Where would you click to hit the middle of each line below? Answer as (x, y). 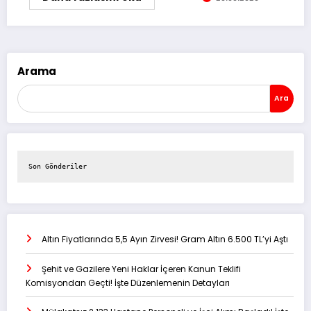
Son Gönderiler (57, 167)
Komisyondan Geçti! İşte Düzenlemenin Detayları (128, 283)
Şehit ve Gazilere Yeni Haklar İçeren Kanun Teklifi (141, 269)
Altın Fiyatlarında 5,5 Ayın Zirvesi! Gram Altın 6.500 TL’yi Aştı (165, 239)
